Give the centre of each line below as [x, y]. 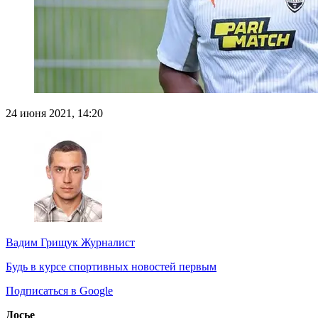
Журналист [106, 243]
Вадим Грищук [42, 243]
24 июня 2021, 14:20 [54, 114]
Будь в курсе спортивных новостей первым [111, 267]
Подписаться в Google [59, 291]
